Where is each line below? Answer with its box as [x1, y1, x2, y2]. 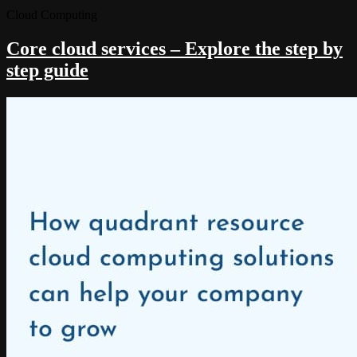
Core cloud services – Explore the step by [6, 37, 343, 59]
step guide [6, 59, 88, 80]
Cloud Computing [6, 7, 97, 22]
